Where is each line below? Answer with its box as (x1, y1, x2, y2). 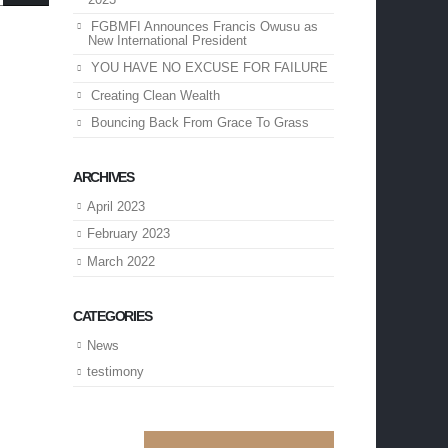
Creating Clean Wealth (91, 87, 220, 103)
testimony (87, 364, 144, 380)
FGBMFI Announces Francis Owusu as (91, 18, 318, 34)
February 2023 (87, 226, 170, 242)
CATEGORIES (73, 307, 152, 324)
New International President (88, 33, 247, 49)
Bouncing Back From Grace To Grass (91, 115, 309, 131)
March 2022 (87, 253, 155, 269)
